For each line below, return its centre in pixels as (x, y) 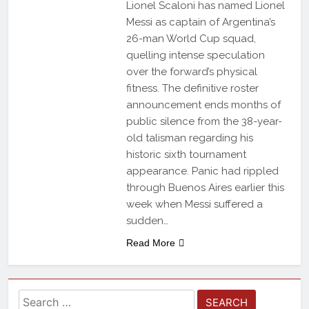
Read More (150, 242)
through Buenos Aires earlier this (205, 187)
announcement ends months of (203, 104)
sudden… (147, 220)
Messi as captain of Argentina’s (200, 22)
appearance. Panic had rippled (202, 171)
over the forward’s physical (191, 71)
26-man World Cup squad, (191, 38)
